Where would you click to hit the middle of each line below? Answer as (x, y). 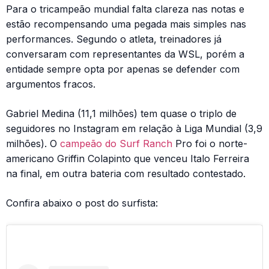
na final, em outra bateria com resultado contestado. (126, 174)
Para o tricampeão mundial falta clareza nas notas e (125, 9)
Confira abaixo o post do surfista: (82, 203)
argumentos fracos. (51, 84)
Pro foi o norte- (210, 144)
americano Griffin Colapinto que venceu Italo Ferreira (128, 159)
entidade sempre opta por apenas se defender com (123, 69)
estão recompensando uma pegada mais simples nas (126, 24)
